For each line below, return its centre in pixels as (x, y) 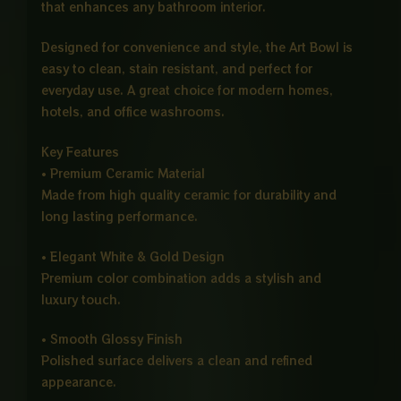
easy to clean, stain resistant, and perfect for (176, 68)
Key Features (80, 151)
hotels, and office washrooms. (132, 111)
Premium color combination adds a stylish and (181, 277)
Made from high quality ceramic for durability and (188, 194)
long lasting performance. (119, 216)
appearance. (78, 382)
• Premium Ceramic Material (123, 173)
